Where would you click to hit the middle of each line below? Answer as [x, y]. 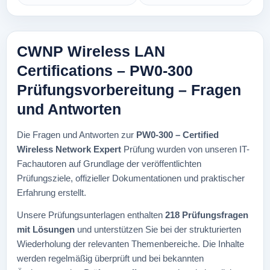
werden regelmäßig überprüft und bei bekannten [110, 258]
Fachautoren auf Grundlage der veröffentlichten [109, 164]
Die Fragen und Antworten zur [77, 135]
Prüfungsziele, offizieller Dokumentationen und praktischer [131, 178]
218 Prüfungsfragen [207, 215]
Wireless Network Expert [70, 149]
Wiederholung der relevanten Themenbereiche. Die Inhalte [130, 244]
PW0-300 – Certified [177, 135]
